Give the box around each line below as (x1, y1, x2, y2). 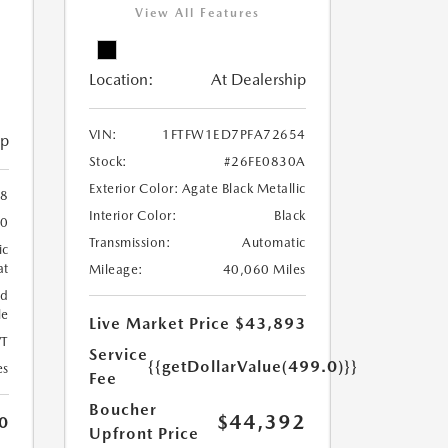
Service (88, 345, 148, 365)
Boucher (88, 400, 157, 420)
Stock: (88, 154, 128, 170)
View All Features (134, 6, 260, 21)
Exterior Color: (88, 181, 179, 197)
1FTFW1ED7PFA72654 (162, 127, 306, 143)
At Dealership (210, 70, 306, 90)
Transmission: (88, 235, 171, 251)
